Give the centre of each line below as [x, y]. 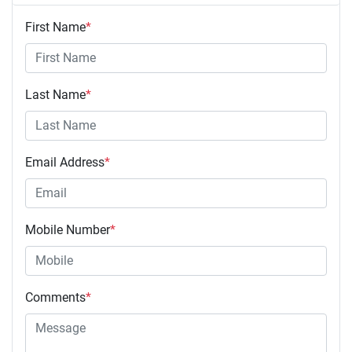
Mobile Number [68, 229]
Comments [55, 297]
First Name [55, 27]
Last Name [55, 94]
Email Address [65, 162]
